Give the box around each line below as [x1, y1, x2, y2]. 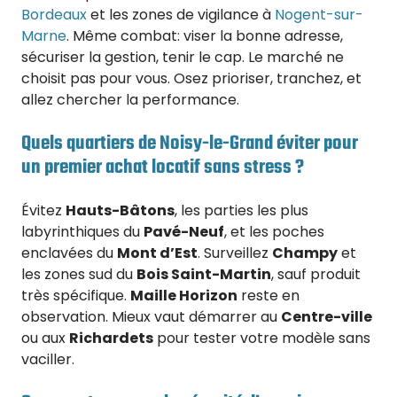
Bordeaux [21, 4, 87, 26]
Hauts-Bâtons [66, 199, 175, 221]
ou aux [21, 327, 69, 348]
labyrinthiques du [21, 221, 144, 242]
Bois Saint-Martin [136, 263, 271, 284]
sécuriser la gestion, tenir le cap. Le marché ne [21, 47, 344, 68]
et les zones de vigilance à [87, 4, 275, 26]
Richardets [69, 327, 153, 348]
